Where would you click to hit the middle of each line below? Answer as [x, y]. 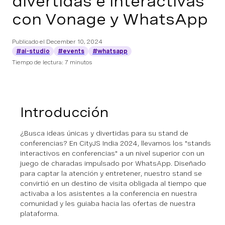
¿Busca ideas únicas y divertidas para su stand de [104, 133]
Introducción [64, 112]
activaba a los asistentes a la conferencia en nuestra [108, 193]
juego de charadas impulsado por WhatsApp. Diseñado [113, 163]
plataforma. [39, 213]
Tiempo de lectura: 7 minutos [52, 62]
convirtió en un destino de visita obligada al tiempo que [113, 183]
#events [71, 51]
